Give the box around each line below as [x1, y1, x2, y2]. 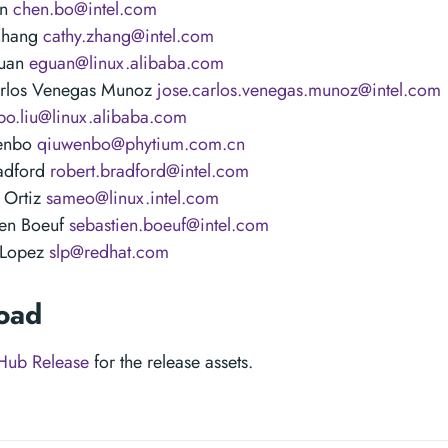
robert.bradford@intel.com [50, 158, 249, 184]
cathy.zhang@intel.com [43, 23, 214, 49]
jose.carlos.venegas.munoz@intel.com [157, 77, 441, 103]
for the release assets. [89, 349, 253, 375]
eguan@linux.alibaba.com [29, 50, 224, 76]
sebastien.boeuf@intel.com [69, 212, 269, 238]
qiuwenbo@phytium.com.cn [37, 131, 245, 157]
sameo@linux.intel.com [46, 185, 219, 211]
